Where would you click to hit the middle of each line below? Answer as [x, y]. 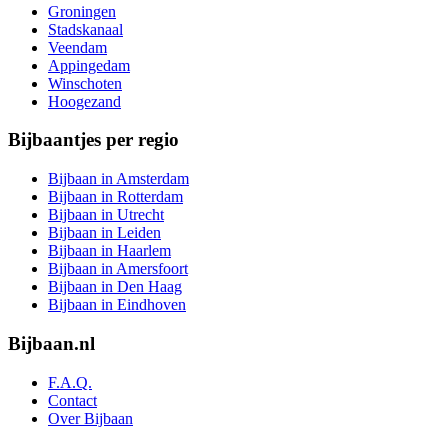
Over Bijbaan [90, 418]
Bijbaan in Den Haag [115, 287]
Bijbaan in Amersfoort [118, 269]
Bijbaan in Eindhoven [117, 305]
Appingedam [89, 65]
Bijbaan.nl [51, 343]
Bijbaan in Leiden [104, 233]
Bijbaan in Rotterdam [115, 197]
